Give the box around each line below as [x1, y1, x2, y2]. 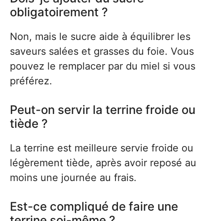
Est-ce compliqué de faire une [10, 199, 178, 214]
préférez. [10, 75, 52, 87]
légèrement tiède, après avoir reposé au [10, 157, 196, 169]
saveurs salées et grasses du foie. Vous [10, 45, 194, 57]
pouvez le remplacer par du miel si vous [10, 60, 195, 72]
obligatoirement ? [10, 5, 108, 19]
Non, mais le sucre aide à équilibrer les [10, 31, 190, 42]
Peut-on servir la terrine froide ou [10, 103, 195, 117]
